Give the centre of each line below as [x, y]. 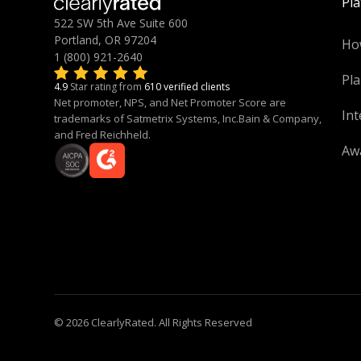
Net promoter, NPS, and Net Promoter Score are [170, 102]
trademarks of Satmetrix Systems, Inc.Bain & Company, [188, 118]
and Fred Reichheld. [103, 134]
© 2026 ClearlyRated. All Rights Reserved [154, 322]
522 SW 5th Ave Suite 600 [121, 23]
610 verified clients [187, 86]
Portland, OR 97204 [106, 39]
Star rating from [108, 86]
